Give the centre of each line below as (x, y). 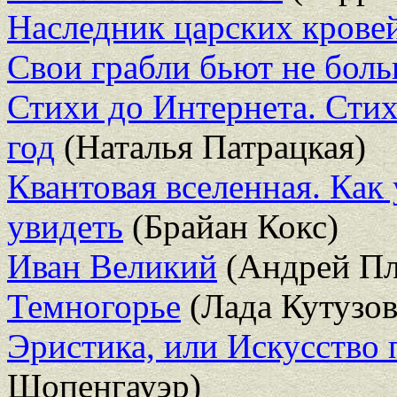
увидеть (65, 226)
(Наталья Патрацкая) (210, 146)
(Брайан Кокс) (231, 226)
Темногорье (94, 306)
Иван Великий (112, 266)
